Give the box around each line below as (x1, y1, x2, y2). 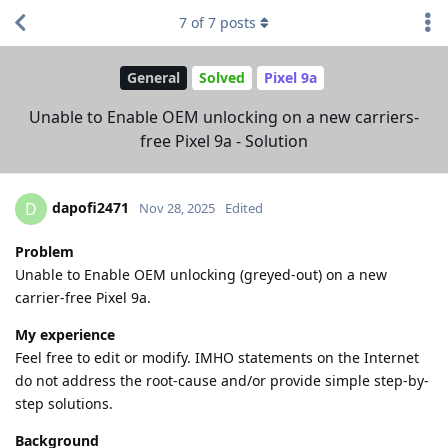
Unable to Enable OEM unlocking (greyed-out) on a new (15, 264, 387, 284)
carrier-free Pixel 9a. (15, 287, 151, 307)
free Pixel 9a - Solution (140, 129, 308, 152)
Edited (225, 198, 263, 217)
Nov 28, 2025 (139, 198, 215, 217)
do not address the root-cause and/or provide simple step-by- (15, 370, 429, 390)
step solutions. (15, 393, 113, 413)
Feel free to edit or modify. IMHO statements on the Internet (15, 347, 419, 367)
